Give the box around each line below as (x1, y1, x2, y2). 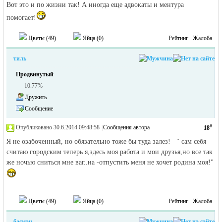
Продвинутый (16, 71, 54, 78)
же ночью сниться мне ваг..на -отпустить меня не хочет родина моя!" (6, 159, 214, 166)
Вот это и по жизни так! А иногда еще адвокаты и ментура (6, 1, 184, 8)
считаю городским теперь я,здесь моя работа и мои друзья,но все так (6, 148, 213, 156)
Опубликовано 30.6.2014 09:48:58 (16, 124, 100, 131)
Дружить (25, 94, 47, 101)
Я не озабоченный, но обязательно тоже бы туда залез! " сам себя (6, 138, 207, 145)
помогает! (6, 14, 37, 21)
